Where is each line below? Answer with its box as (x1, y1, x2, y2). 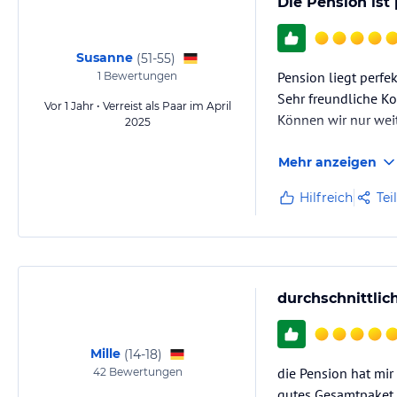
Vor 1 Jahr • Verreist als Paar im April (43, 99, 231, 113)
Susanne (76, 50, 133, 66)
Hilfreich (300, 190, 353, 206)
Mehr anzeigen (278, 154, 377, 170)
